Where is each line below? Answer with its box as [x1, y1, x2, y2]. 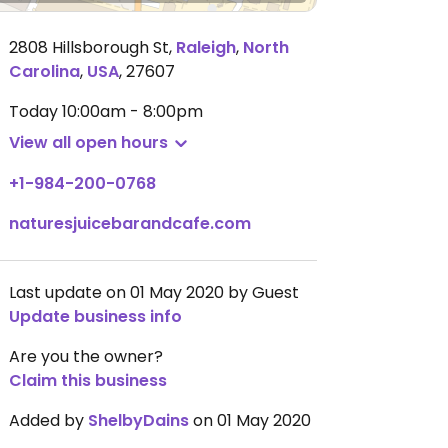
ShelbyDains [88, 409, 189, 432]
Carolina [9, 60, 80, 83]
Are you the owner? [9, 345, 163, 368]
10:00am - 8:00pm [62, 100, 203, 123]
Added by [9, 409, 88, 432]
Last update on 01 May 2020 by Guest [9, 281, 299, 304]
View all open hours [9, 131, 168, 154]
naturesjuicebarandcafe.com [9, 212, 251, 235]
